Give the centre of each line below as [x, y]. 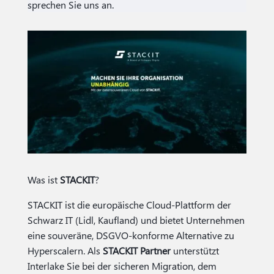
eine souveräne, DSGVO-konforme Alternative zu [131, 235]
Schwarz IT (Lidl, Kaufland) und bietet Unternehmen [136, 220]
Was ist [43, 179]
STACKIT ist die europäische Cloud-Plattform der [129, 204]
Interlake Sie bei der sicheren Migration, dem [122, 265]
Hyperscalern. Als [65, 250]
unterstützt [194, 250]
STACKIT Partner [136, 250]
